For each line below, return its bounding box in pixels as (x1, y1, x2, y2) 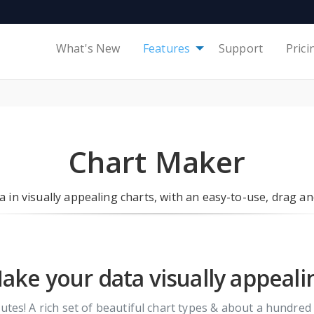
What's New (56, 41, 121, 57)
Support (219, 41, 264, 57)
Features (143, 41, 191, 57)
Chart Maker (68, 142, 246, 182)
